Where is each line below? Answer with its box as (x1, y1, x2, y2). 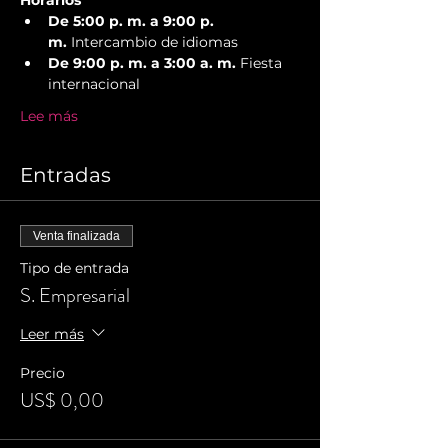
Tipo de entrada (20, 259, 129, 278)
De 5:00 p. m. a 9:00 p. (48, 12, 218, 31)
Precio (20, 364, 65, 383)
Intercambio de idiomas (67, 33, 238, 52)
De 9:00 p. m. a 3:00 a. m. (48, 54, 236, 73)
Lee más (20, 107, 78, 126)
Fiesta (236, 54, 286, 73)
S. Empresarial (20, 281, 130, 311)
